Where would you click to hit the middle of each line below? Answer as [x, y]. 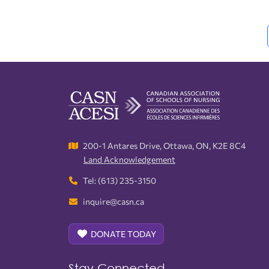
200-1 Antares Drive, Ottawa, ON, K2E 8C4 [164, 145]
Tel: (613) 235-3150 [119, 180]
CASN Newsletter [95, 50]
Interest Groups [91, 11]
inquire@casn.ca [113, 201]
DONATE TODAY [123, 234]
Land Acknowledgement [129, 159]
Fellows [75, 30]
